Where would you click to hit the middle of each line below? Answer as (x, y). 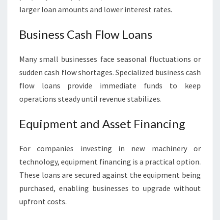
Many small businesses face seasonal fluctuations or (110, 59)
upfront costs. (43, 201)
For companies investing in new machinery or (110, 148)
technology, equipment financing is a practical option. (110, 162)
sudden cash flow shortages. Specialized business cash (110, 72)
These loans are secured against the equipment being (110, 175)
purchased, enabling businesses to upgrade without (110, 188)
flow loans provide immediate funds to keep (110, 85)
